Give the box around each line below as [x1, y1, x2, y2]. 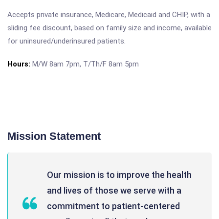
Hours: [7, 60, 30, 68]
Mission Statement [7, 130, 101, 142]
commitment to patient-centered [47, 201, 180, 211]
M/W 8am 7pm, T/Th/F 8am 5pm [32, 60, 139, 68]
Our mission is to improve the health [47, 170, 192, 180]
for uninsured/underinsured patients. [7, 37, 126, 45]
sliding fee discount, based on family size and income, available [7, 23, 212, 32]
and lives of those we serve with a [47, 185, 181, 196]
